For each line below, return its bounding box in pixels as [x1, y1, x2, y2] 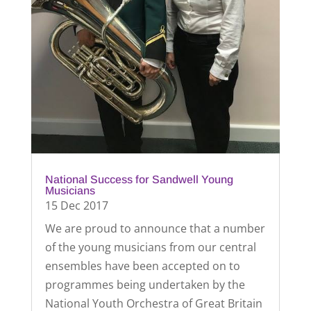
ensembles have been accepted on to [44, 258, 240, 274]
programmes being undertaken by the [44, 276, 245, 292]
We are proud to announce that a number [44, 220, 265, 236]
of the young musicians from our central [44, 239, 256, 255]
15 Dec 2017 [44, 197, 108, 213]
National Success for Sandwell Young [44, 173, 233, 185]
